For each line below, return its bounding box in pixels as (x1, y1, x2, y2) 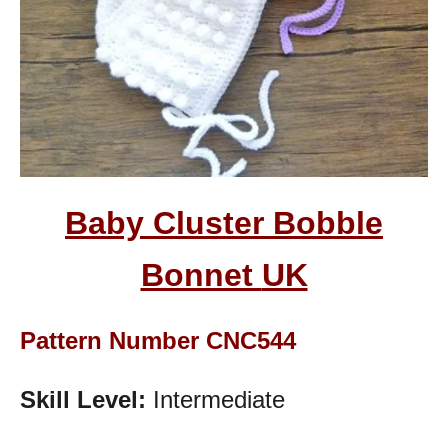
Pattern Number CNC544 (20, 327, 296, 354)
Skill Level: (20, 386, 146, 413)
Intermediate (146, 386, 285, 413)
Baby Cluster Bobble (65, 205, 383, 241)
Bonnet (140, 257, 262, 293)
